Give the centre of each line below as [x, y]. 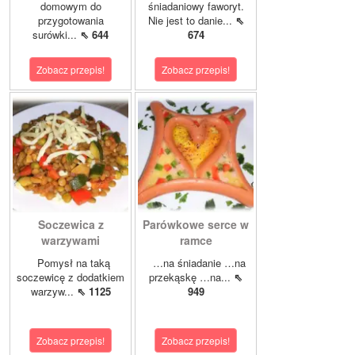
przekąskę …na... [191, 277]
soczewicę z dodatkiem [71, 277]
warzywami [71, 240]
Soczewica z [71, 225]
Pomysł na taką [71, 263]
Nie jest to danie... [191, 21]
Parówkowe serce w [196, 225]
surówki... [56, 35]
